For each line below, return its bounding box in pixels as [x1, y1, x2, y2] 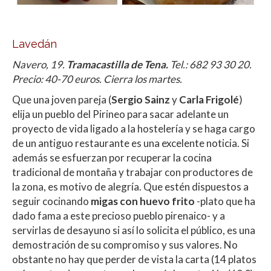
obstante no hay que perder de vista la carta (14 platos [12, 253, 256, 266]
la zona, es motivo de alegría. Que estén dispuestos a [12, 180, 249, 194]
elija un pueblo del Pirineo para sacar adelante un [12, 108, 229, 121]
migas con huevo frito [91, 195, 195, 208]
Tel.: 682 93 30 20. [168, 58, 252, 71]
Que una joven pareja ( [12, 93, 111, 106]
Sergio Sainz [111, 93, 170, 106]
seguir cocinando [12, 195, 91, 208]
